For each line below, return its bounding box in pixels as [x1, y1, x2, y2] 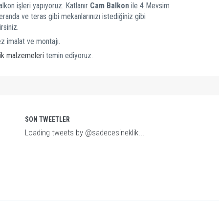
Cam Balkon [90, 1, 129, 10]
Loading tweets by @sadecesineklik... [24, 128, 144, 137]
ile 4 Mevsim [129, 1, 170, 10]
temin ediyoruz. [44, 51, 93, 60]
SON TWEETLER [24, 115, 70, 123]
